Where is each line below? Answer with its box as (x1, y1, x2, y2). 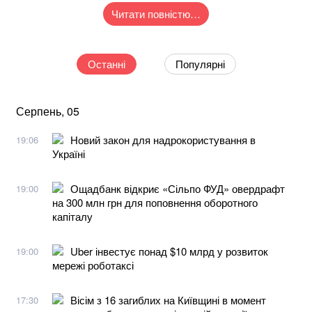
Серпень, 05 (16, 102, 79, 119)
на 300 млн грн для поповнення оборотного (52, 194, 258, 210)
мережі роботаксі (52, 257, 134, 272)
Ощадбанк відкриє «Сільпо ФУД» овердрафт (70, 180, 285, 196)
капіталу (52, 208, 93, 224)
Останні (87, 56, 125, 71)
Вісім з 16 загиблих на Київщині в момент (70, 292, 266, 307)
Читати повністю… (111, 6, 201, 21)
